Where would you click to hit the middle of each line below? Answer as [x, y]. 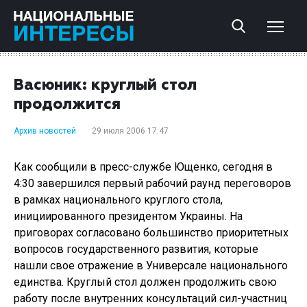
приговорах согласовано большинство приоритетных [151, 233]
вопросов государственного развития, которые [136, 249]
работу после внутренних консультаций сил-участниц [150, 298]
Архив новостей [45, 131]
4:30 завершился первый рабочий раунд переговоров [152, 183]
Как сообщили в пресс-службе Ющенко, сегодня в [143, 167]
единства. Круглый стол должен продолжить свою [145, 282]
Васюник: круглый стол [105, 86]
